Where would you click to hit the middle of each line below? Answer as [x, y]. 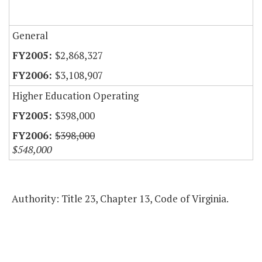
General [30, 36]
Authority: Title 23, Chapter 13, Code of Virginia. [120, 199]
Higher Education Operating [75, 96]
